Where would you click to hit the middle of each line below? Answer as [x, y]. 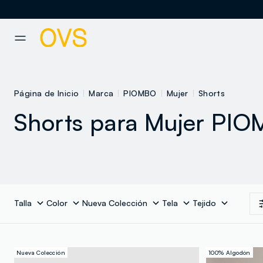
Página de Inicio [47, 93]
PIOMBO [140, 93]
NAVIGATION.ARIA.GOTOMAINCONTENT [81, 26]
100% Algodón [230, 253]
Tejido [204, 203]
